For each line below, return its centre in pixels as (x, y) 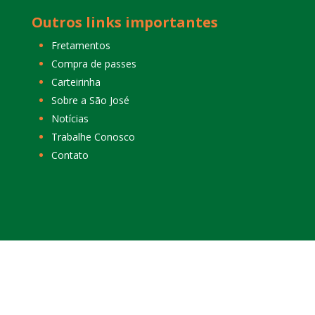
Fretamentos (81, 45)
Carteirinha (76, 82)
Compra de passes (94, 63)
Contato (70, 155)
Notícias (70, 118)
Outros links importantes (124, 22)
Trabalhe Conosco (93, 136)
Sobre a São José (90, 100)
